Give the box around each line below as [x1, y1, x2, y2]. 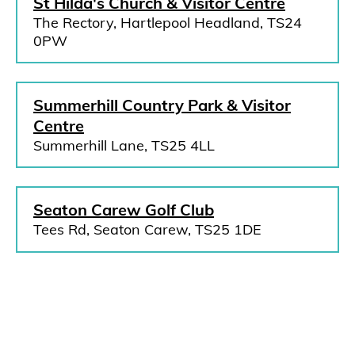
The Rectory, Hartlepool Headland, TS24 [33, 13, 302, 32]
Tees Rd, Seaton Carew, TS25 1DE [33, 220, 261, 239]
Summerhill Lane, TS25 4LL [33, 136, 215, 155]
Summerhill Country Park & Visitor [33, 95, 291, 115]
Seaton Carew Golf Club [33, 200, 214, 219]
